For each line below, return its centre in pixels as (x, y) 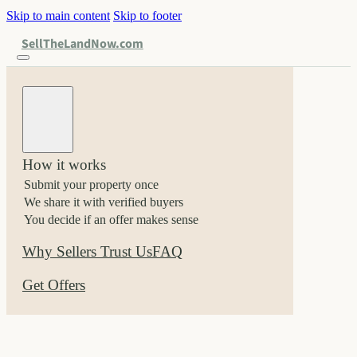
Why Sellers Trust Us (87, 252)
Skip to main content (58, 16)
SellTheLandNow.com (82, 43)
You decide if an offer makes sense (111, 220)
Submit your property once (91, 185)
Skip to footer (147, 16)
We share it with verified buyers (104, 202)
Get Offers (54, 285)
